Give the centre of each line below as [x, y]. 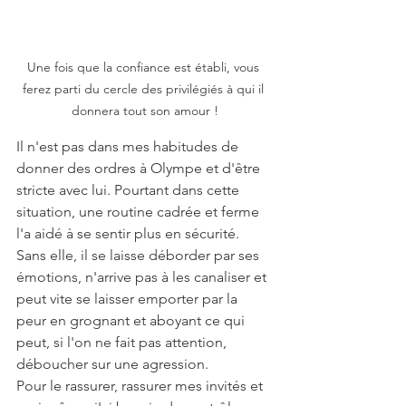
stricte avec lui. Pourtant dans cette [130, 189]
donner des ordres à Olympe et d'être [140, 168]
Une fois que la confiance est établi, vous [145, 67]
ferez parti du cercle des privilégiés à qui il [145, 88]
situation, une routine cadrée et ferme [140, 211]
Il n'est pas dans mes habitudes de [129, 146]
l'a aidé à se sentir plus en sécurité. [130, 233]
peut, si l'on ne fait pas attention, [123, 342]
